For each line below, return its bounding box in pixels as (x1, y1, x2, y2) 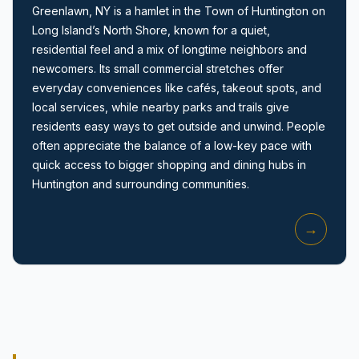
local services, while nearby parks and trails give (32, 99, 289, 114)
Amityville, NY (48, 117, 115, 130)
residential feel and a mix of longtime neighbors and (32, 42, 307, 56)
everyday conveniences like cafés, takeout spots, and (32, 80, 321, 95)
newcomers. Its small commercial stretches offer (32, 61, 284, 75)
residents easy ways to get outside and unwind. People (32, 119, 325, 133)
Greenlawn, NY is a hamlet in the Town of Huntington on (32, 3, 325, 18)
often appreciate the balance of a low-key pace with (32, 138, 312, 152)
